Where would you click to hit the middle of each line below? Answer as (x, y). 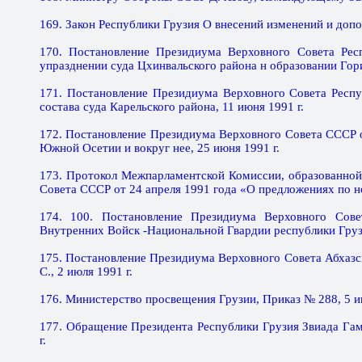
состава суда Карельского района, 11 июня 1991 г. (172, 107)
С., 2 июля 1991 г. (86, 271)
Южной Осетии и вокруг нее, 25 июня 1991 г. (160, 148)
